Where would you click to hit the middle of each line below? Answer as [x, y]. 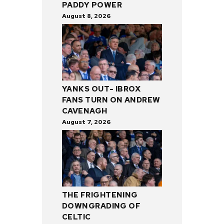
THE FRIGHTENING [100, 195]
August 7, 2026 [86, 122]
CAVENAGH [85, 111]
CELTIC [76, 217]
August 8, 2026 [86, 16]
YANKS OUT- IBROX [101, 89]
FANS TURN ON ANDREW [111, 100]
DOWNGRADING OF [101, 206]
